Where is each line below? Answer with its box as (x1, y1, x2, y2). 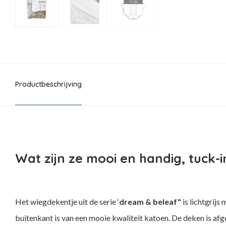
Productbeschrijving (15, 79, 82, 89)
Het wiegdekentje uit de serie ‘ (15, 196, 119, 206)
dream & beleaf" (119, 196, 183, 206)
